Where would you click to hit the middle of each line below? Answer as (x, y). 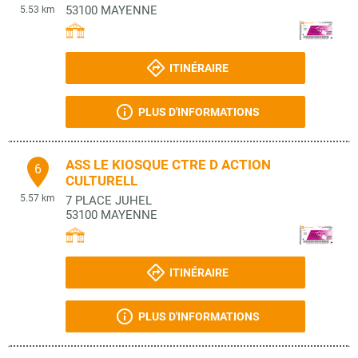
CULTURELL (101, 181)
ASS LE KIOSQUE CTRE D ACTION (168, 165)
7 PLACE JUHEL (109, 201)
